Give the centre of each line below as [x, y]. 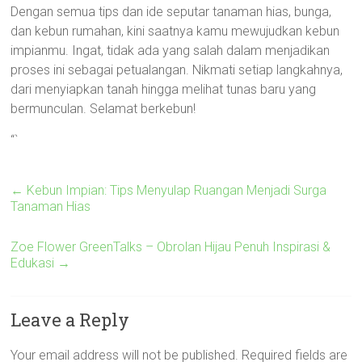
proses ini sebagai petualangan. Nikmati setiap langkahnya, [177, 70]
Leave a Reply [70, 320]
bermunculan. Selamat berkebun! [103, 109]
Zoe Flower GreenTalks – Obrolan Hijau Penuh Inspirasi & [171, 247]
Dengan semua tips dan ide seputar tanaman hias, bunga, [171, 12]
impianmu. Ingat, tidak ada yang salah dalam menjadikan [170, 51]
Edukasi [34, 263]
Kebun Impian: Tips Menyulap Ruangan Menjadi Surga [175, 190]
